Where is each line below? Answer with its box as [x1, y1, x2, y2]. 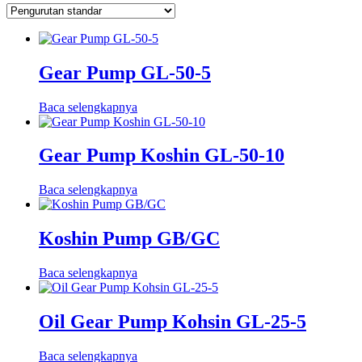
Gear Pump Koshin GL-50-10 [39, 145, 284, 166]
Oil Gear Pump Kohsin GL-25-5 [39, 311, 306, 333]
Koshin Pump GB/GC [39, 228, 220, 250]
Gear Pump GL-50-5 [39, 61, 211, 83]
